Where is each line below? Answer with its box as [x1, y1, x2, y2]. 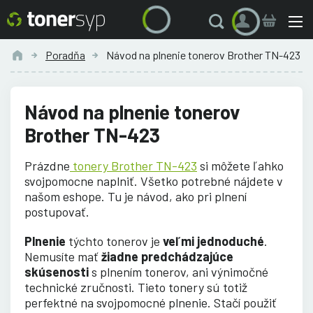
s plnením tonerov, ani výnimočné [89, 263, 268, 279]
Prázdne [24, 157, 70, 173]
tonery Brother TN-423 [70, 157, 197, 173]
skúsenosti [24, 263, 89, 279]
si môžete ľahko [197, 157, 284, 173]
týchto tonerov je [66, 233, 163, 249]
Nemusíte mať [24, 248, 101, 264]
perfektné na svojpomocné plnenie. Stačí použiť [24, 294, 277, 310]
